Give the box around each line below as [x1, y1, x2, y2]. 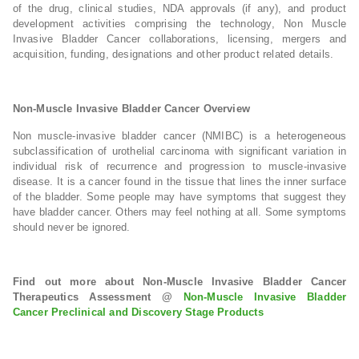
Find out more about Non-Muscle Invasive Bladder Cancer [12, 276, 347, 288]
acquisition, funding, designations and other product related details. [12, 48, 334, 60]
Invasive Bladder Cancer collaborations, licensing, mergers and [12, 33, 347, 45]
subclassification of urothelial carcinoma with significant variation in [12, 145, 347, 157]
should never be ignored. [12, 221, 131, 233]
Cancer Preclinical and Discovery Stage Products [12, 306, 264, 318]
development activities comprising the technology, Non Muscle [12, 18, 347, 30]
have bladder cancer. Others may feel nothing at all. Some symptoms [12, 206, 347, 218]
